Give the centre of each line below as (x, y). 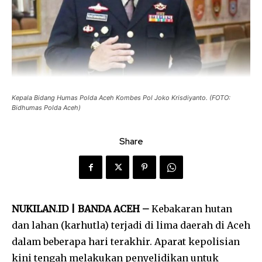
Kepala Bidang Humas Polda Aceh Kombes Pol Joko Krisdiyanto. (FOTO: (121, 98)
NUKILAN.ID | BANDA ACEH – (80, 209)
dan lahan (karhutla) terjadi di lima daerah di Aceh (131, 225)
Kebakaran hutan (191, 209)
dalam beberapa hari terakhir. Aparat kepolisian (126, 242)
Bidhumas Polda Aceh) (46, 108)
